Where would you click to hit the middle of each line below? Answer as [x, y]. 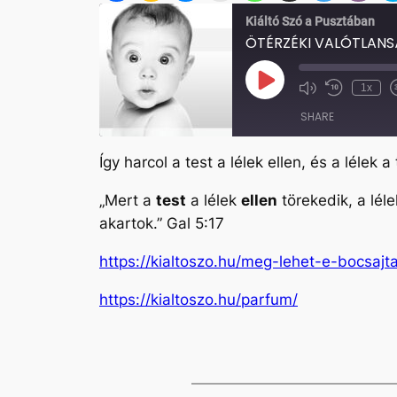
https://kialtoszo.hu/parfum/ [198, 299]
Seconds [358, 120]
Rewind [354, 93]
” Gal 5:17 [191, 224]
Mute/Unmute [341, 93]
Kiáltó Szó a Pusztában [310, 21]
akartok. [128, 224]
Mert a [130, 201]
